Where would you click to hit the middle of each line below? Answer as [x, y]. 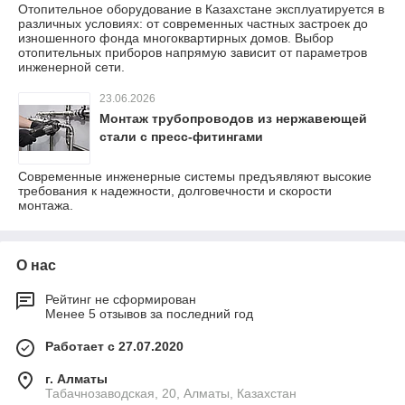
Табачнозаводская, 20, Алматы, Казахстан [171, 393]
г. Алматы [76, 378]
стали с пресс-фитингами [181, 136]
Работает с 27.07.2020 [114, 346]
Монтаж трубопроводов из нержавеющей [233, 118]
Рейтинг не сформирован [121, 299]
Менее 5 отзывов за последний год [149, 313]
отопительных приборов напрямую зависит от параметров [193, 52]
